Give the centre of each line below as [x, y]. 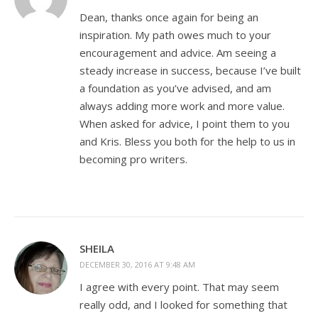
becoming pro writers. [133, 159]
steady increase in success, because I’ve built [190, 70]
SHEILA [97, 248]
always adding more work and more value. [182, 106]
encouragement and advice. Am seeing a [178, 53]
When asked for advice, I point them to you [185, 124]
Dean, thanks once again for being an [169, 17]
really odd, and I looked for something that [183, 305]
